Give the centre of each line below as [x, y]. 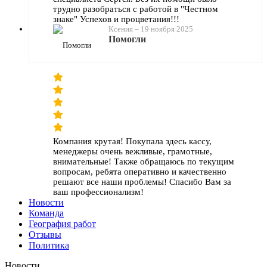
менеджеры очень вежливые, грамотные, [133, 151]
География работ [62, 223]
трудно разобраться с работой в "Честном [136, 9]
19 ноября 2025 [167, 29]
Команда [46, 213]
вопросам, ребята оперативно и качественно [140, 171]
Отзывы [45, 234]
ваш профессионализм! [98, 192]
